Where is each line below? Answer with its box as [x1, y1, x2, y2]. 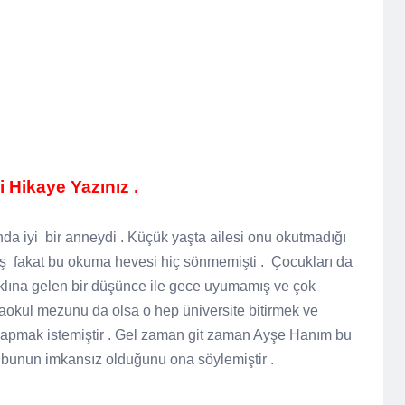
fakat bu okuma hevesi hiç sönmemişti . [14, 254, 264, 269]
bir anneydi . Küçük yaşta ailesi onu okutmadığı [45, 230, 346, 245]
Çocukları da [271, 254, 353, 269]
